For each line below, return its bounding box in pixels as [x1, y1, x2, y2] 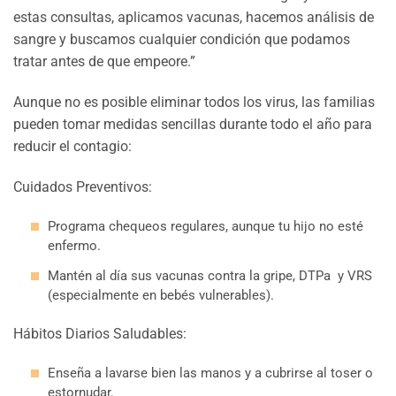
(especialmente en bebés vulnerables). [48, 286, 274, 303]
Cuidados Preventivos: [13, 178, 152, 195]
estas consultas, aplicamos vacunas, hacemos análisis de [13, 9, 374, 27]
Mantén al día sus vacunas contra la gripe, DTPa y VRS [48, 267, 372, 284]
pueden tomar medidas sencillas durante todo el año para [13, 116, 372, 133]
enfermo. [48, 237, 101, 254]
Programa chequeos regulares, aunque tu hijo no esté [48, 217, 363, 234]
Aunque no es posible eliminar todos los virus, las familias [13, 94, 375, 111]
